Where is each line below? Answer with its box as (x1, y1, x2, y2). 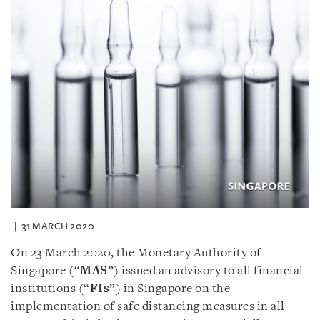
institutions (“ (11, 282, 90, 295)
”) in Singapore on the (109, 282, 230, 295)
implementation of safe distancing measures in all (11, 300, 285, 313)
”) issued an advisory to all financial (107, 264, 304, 277)
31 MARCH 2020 (21, 220, 94, 231)
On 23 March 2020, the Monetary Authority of (11, 246, 261, 259)
